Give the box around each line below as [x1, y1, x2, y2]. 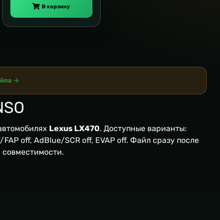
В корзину [42, 3, 71, 10]
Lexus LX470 [49, 124, 100, 134]
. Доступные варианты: [100, 124, 187, 134]
